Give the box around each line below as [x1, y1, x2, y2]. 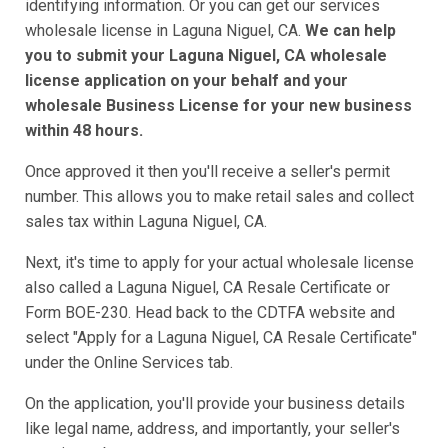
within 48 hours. [25, 121, 143, 141]
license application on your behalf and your [25, 71, 348, 91]
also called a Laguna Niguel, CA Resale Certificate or [25, 278, 390, 298]
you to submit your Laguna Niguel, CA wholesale [25, 46, 387, 66]
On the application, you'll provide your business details [25, 394, 405, 414]
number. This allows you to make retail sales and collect [25, 187, 414, 207]
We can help [305, 21, 396, 41]
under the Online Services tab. [25, 353, 233, 373]
